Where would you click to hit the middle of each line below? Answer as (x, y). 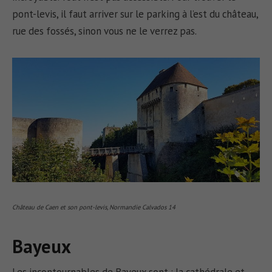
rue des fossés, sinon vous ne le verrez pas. (105, 31)
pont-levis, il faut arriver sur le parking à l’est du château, (135, 14)
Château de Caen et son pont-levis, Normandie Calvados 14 (94, 207)
